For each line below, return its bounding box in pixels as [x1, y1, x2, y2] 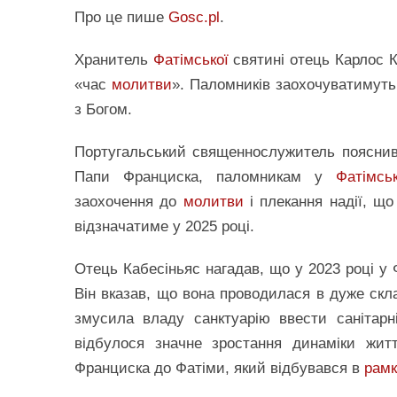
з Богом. [74, 101, 132, 119]
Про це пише [74, 9, 168, 27]
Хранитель [74, 51, 153, 69]
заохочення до [74, 193, 183, 211]
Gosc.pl [168, 9, 220, 27]
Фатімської [152, 51, 229, 69]
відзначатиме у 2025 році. [74, 218, 254, 236]
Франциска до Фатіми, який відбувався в [74, 360, 364, 378]
